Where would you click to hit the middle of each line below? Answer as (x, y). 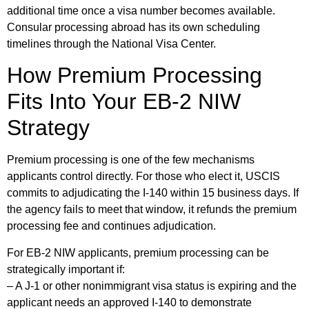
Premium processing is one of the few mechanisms (131, 160)
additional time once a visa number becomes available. (141, 10)
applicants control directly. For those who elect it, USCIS (143, 177)
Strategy (48, 128)
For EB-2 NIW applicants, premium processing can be (138, 252)
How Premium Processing (134, 76)
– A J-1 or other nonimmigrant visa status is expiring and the (152, 286)
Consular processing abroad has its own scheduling (133, 27)
